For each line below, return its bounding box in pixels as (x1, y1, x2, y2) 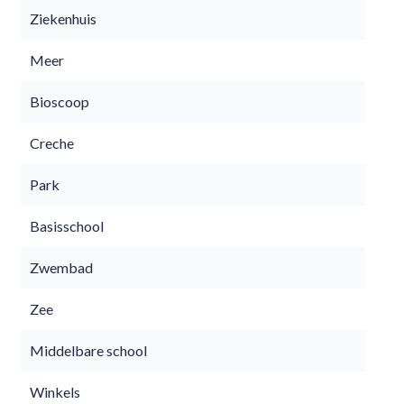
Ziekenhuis (30, 10, 96, 27)
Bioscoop (30, 93, 89, 110)
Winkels (30, 383, 80, 400)
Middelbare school (30, 342, 147, 359)
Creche (30, 134, 74, 151)
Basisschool (30, 217, 104, 234)
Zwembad (30, 259, 93, 276)
